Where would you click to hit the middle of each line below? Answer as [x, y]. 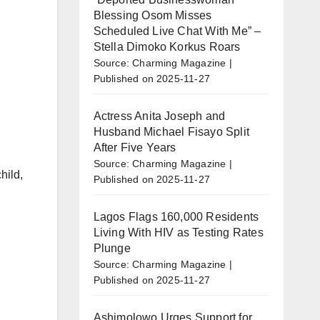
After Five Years [135, 147]
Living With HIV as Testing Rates [178, 232]
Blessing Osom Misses [152, 15]
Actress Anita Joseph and [159, 116]
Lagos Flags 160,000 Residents [176, 216]
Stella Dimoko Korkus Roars [167, 46]
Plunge [112, 248]
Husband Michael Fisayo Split [171, 131]
